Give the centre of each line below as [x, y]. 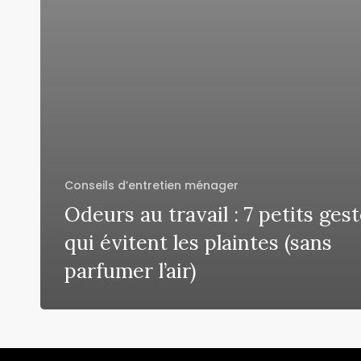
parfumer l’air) [130, 270]
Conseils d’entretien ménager [151, 185]
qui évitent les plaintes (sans [198, 242]
